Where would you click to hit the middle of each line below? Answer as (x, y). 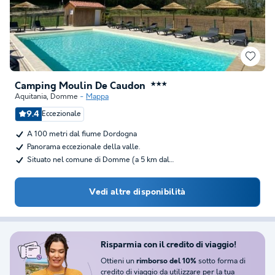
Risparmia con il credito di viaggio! (168, 245)
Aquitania (31, 97)
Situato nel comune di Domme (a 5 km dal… (101, 160)
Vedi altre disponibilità (137, 192)
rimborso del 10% (167, 261)
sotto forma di (222, 261)
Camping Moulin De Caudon (80, 86)
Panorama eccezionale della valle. (83, 147)
